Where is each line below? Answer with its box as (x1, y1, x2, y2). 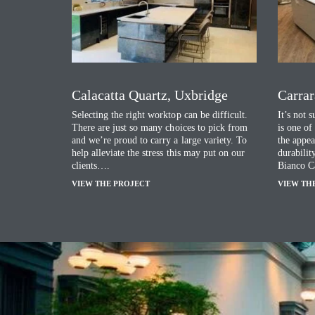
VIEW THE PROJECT (72, 179, 150, 188)
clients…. (72, 160, 110, 172)
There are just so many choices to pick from (72, 122, 247, 134)
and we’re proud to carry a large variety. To (72, 135, 247, 146)
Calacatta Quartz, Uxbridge (72, 87, 228, 103)
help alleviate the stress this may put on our (72, 148, 245, 159)
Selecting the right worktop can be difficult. (72, 110, 247, 121)
